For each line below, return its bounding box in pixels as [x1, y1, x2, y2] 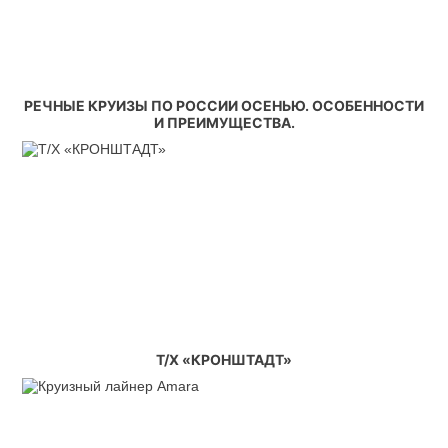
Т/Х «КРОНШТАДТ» [156, 351, 292, 368]
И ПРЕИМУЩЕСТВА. [153, 114, 295, 131]
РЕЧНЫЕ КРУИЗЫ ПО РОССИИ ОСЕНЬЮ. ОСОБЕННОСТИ [24, 97, 424, 114]
